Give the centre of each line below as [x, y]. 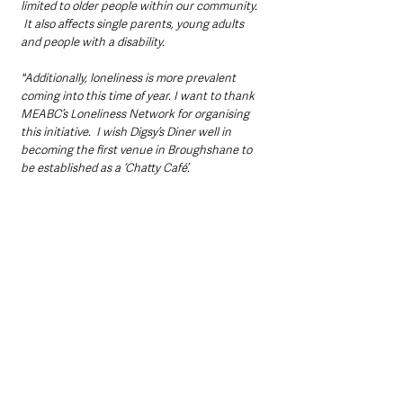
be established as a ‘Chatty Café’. [108, 168]
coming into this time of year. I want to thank [139, 96]
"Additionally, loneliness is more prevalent [130, 78]
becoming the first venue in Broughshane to [138, 150]
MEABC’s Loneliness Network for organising [136, 114]
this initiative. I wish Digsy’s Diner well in [127, 132]
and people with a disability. [95, 42]
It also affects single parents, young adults [134, 24]
